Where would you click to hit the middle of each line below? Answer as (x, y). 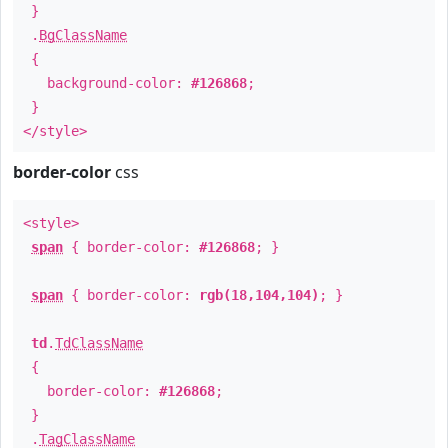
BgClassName (83, 35)
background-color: (107, 83)
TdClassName (99, 343)
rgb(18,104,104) (259, 295)
